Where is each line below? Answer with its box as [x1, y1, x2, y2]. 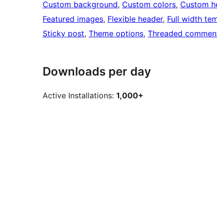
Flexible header [108, 14, 163, 24]
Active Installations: [43, 91, 116, 101]
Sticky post [43, 29, 84, 39]
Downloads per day [43, 64, 151, 79]
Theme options [89, 29, 143, 39]
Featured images [43, 14, 103, 24]
